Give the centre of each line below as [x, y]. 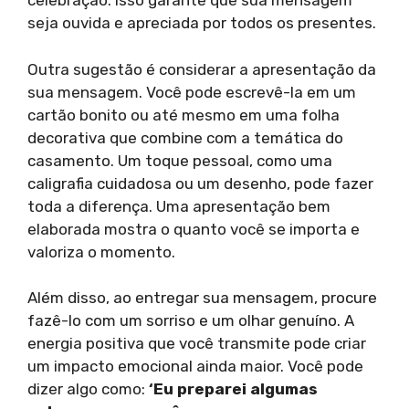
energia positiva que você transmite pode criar [197, 344]
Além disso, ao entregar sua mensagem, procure [202, 298]
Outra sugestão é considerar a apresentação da [202, 69]
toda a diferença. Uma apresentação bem [179, 206]
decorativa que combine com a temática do [185, 137]
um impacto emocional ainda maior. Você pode [195, 367]
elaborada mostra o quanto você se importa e [194, 229]
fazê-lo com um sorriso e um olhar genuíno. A [191, 321]
